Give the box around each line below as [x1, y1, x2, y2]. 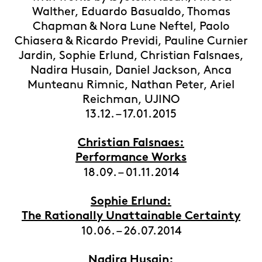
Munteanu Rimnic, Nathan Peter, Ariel [27, 80, 235, 90]
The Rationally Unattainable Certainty [22, 211, 240, 222]
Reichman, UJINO [82, 94, 180, 105]
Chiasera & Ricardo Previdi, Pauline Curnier [14, 36, 248, 46]
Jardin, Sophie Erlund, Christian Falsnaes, [18, 50, 244, 61]
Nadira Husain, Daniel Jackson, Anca [30, 65, 232, 75]
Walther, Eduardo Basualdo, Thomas [32, 6, 230, 17]
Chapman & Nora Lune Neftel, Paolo [32, 21, 230, 32]
